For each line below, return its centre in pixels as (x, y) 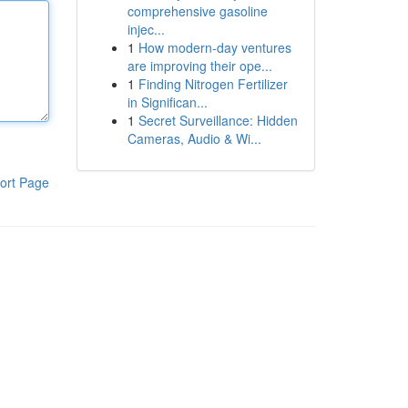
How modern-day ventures (214, 47)
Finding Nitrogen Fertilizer (213, 84)
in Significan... (167, 102)
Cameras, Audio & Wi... (194, 138)
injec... (146, 29)
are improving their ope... (199, 66)
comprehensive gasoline (197, 11)
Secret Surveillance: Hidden (218, 120)
